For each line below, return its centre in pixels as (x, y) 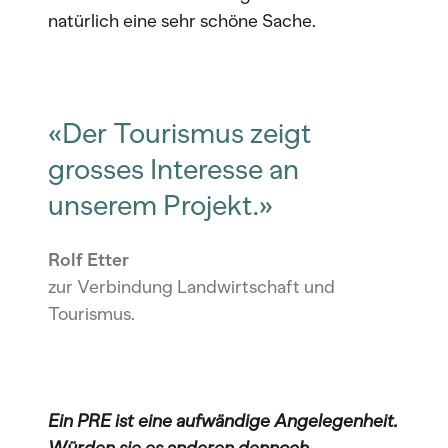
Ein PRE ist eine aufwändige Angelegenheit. (223, 421)
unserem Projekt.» (160, 205)
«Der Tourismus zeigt (180, 133)
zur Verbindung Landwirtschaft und (191, 287)
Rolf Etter (88, 260)
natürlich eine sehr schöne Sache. (182, 21)
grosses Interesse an (173, 169)
